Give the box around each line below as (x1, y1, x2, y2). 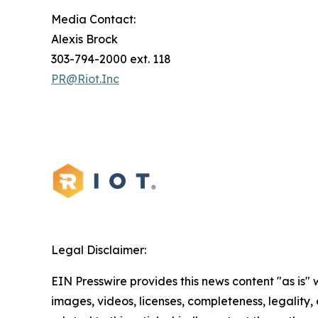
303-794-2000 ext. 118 (51, 51, 182, 66)
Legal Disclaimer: (51, 242, 146, 257)
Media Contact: (51, 11, 144, 26)
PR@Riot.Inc (51, 71, 119, 86)
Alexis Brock (51, 31, 126, 46)
